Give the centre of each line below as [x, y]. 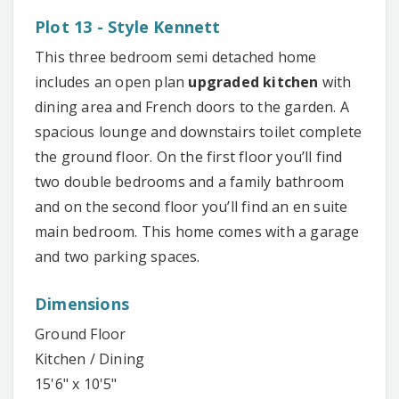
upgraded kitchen [253, 82]
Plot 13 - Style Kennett [128, 27]
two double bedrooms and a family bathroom [190, 182]
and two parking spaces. [118, 257]
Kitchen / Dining [90, 359]
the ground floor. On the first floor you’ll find [189, 157]
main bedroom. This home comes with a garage [197, 232]
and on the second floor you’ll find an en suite [191, 207]
